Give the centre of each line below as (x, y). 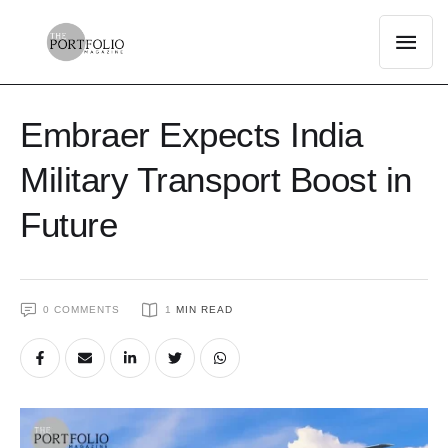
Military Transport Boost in (216, 179)
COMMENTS (87, 309)
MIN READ (205, 309)
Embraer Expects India (191, 134)
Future (68, 224)
